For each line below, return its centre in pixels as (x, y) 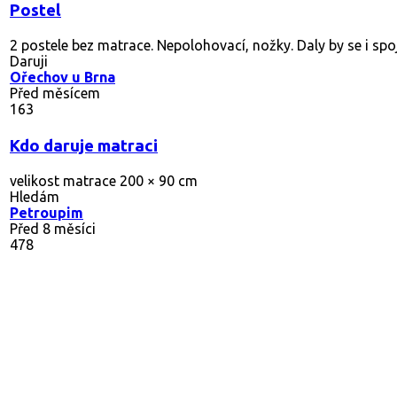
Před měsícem (55, 93)
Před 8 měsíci (53, 228)
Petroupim (47, 212)
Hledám (35, 196)
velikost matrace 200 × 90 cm (104, 180)
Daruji (29, 61)
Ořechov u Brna (62, 77)
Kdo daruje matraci (84, 145)
